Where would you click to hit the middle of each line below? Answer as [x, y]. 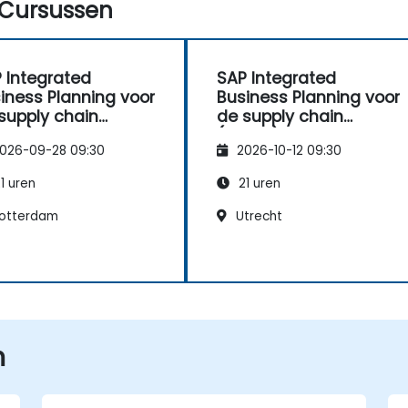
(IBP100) [248, 136]
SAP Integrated [276, 79]
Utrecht [257, 216]
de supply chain [280, 117]
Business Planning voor [308, 98]
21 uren [258, 183]
